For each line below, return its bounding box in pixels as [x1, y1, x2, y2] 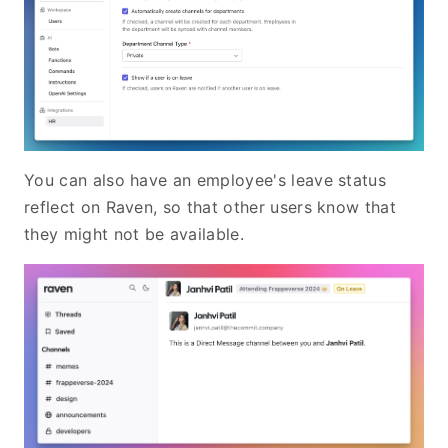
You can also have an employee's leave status [24, 169, 387, 190]
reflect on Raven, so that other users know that [24, 196, 397, 217]
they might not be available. [24, 223, 244, 244]
